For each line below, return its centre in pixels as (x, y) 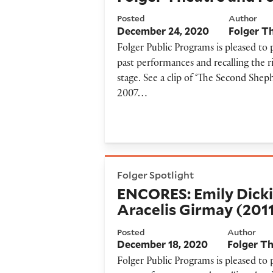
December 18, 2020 (163, 244)
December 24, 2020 (163, 31)
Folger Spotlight (156, 174)
